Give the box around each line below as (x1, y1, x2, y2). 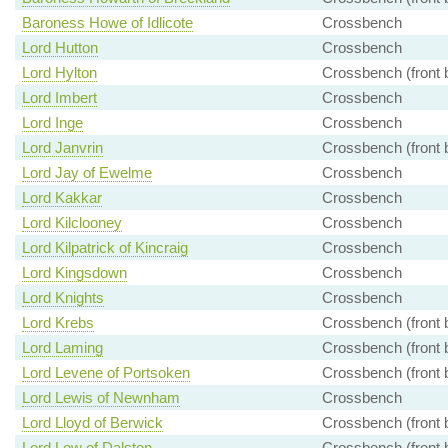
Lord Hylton (21, 64, 97, 82)
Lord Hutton (21, 39, 98, 57)
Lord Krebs (21, 314, 94, 332)
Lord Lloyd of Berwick (21, 414, 163, 432)
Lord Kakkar (21, 189, 102, 207)
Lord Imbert (21, 89, 97, 107)
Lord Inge (21, 114, 83, 132)
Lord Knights (21, 289, 104, 307)
